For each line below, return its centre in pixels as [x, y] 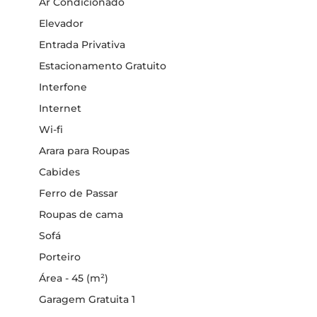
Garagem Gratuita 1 [87, 299]
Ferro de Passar [79, 193]
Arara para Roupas [84, 150]
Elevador [61, 23]
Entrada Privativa [82, 44]
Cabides [59, 172]
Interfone [63, 87]
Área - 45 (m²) [74, 278]
